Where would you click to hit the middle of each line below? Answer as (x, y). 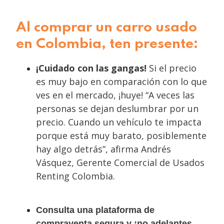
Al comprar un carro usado (106, 28)
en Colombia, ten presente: (107, 44)
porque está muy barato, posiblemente (121, 135)
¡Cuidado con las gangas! (91, 68)
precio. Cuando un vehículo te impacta (119, 122)
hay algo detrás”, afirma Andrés (103, 149)
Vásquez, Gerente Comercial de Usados (120, 162)
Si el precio (171, 68)
